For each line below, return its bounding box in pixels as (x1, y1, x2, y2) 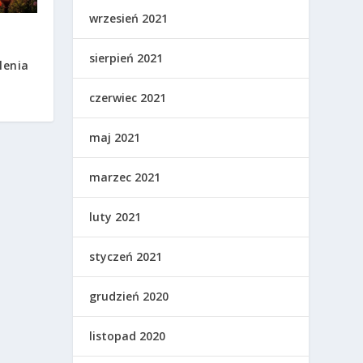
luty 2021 (89, 208, 142, 224)
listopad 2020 (89, 327, 166, 344)
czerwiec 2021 (89, 89, 167, 105)
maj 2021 (89, 129, 141, 145)
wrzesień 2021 (89, 10, 169, 26)
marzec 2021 (89, 169, 161, 185)
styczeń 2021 (89, 248, 163, 264)
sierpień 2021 (89, 49, 164, 66)
